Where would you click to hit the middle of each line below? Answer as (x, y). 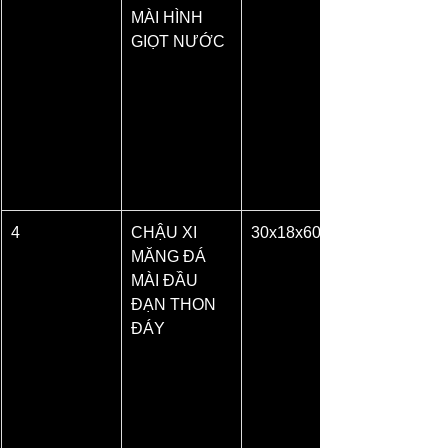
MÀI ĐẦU (166, 280)
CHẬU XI (166, 232)
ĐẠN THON (175, 304)
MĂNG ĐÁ (170, 256)
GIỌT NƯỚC (178, 41)
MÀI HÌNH (169, 17)
